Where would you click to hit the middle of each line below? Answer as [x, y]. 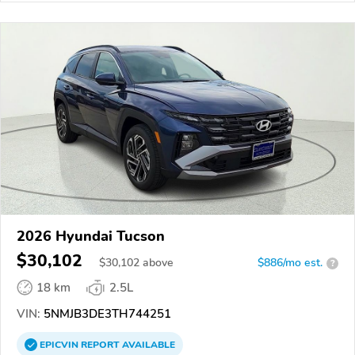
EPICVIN [60, 345]
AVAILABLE [147, 345]
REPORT [100, 345]
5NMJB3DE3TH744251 [106, 314]
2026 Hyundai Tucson [91, 237]
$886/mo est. [290, 263]
